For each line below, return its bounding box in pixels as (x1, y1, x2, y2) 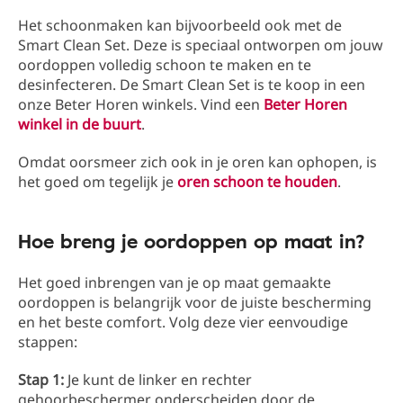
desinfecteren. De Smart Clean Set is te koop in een (18, 75, 365, 95)
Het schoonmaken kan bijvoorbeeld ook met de (18, 15, 342, 36)
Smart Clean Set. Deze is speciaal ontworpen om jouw (18, 35, 383, 56)
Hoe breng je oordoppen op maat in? (18, 226, 365, 256)
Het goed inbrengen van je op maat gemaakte (18, 273, 331, 293)
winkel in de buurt (18, 114, 141, 135)
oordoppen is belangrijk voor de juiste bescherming (18, 292, 372, 313)
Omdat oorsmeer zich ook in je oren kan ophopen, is (18, 152, 377, 173)
